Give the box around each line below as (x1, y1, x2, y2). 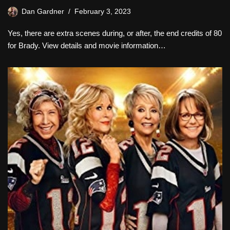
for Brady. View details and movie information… (8, 41, 166, 50)
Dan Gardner (22, 7, 64, 15)
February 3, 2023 (74, 7, 131, 15)
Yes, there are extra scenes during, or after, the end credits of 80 (8, 28, 222, 37)
